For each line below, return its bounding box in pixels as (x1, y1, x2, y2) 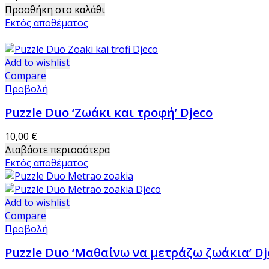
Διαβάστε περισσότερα (5, 143, 110, 156)
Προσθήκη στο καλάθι (5, 3, 105, 16)
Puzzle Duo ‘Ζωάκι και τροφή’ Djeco (5, 104, 213, 121)
